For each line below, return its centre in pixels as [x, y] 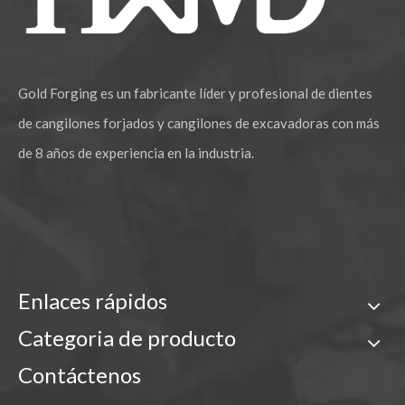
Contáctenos [80, 375]
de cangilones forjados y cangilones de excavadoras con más [199, 123]
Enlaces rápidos [93, 301]
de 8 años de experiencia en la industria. [136, 153]
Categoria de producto [127, 338]
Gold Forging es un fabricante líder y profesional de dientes [195, 94]
